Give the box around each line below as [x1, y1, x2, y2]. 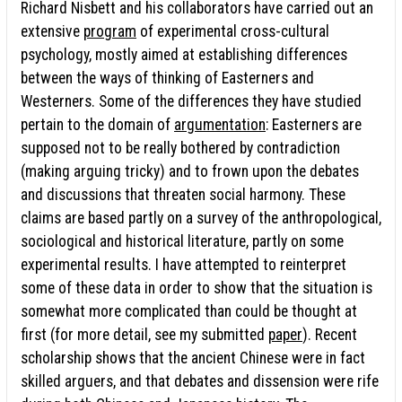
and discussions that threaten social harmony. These [21, 185, 345, 204]
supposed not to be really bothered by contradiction [21, 138, 340, 157]
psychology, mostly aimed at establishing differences [21, 45, 347, 64]
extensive [21, 22, 83, 40]
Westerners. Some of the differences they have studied [21, 92, 362, 110]
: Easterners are [266, 115, 362, 134]
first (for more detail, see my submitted [21, 325, 268, 344]
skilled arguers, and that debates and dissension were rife [21, 371, 379, 390]
